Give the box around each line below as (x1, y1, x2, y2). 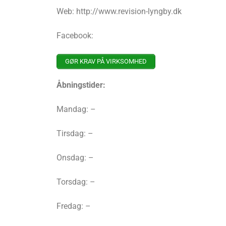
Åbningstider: (56, 80, 105, 90)
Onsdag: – (56, 153, 94, 163)
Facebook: (56, 31, 93, 41)
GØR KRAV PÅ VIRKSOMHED (65, 58, 147, 66)
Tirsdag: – (56, 129, 93, 139)
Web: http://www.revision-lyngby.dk (56, 7, 182, 17)
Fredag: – (56, 201, 91, 211)
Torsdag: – (56, 177, 95, 187)
